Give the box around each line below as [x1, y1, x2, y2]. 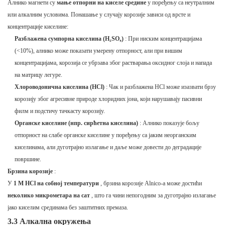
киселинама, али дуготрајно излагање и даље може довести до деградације [15, 144, 202, 151]
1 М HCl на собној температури [14, 180, 99, 187]
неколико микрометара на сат [8, 192, 90, 199]
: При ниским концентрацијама [124, 35, 202, 43]
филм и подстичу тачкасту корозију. [15, 107, 105, 115]
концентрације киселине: [8, 23, 68, 31]
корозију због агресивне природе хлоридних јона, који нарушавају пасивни [15, 95, 202, 103]
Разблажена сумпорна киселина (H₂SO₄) [15, 35, 124, 43]
